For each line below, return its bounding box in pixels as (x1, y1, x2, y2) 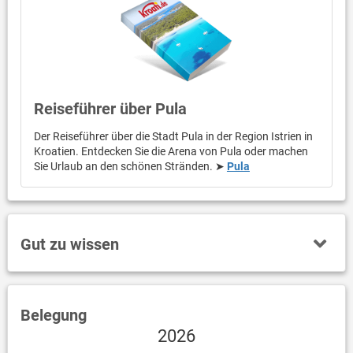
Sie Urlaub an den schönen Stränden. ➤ (33, 160, 227, 173)
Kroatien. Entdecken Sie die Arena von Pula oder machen (33, 145, 308, 158)
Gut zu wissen (20, 235, 119, 255)
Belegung (20, 305, 87, 325)
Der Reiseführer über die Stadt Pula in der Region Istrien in (33, 130, 313, 143)
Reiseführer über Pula (33, 99, 187, 119)
